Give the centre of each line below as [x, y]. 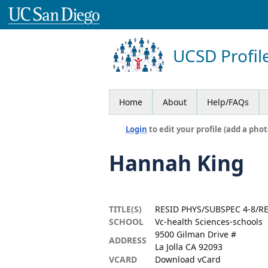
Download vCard [188, 259]
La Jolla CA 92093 [189, 246]
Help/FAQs [228, 102]
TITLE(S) [125, 209]
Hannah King [176, 163]
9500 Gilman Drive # [196, 234]
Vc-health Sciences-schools [209, 221]
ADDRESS [128, 240]
